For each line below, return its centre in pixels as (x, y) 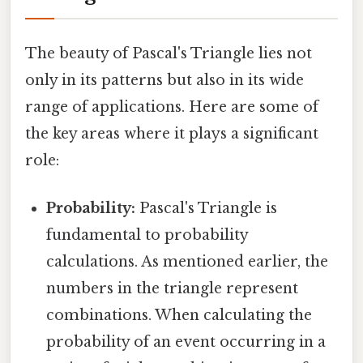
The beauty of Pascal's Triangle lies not (169, 53)
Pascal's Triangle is (207, 209)
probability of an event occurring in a (186, 342)
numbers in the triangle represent (173, 289)
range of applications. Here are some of (172, 107)
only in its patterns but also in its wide (164, 80)
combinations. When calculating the (179, 316)
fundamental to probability (147, 235)
